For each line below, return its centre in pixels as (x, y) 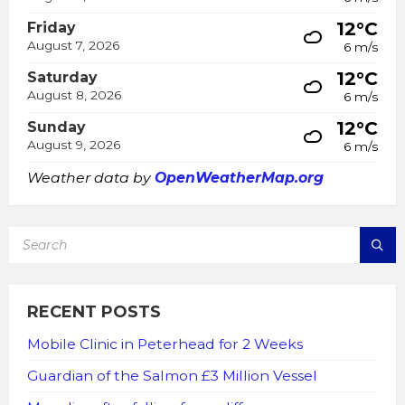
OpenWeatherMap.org (239, 178)
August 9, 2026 (74, 145)
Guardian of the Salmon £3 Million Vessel (172, 376)
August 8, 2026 (74, 95)
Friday (51, 28)
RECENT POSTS (94, 312)
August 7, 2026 (73, 46)
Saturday (62, 78)
